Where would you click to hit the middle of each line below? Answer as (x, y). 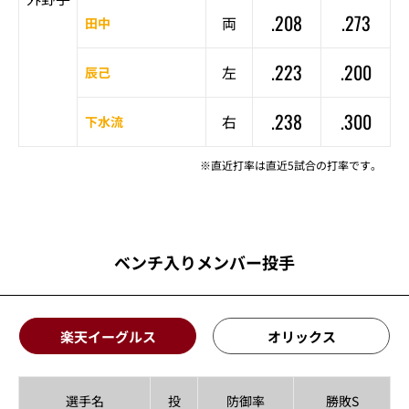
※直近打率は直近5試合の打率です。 (291, 165)
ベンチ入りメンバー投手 (204, 262)
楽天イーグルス (108, 336)
